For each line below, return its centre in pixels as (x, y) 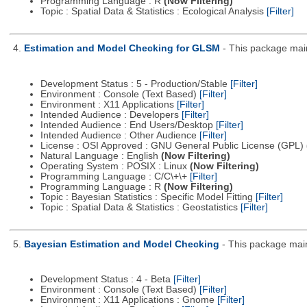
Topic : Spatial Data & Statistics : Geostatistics (140, 207)
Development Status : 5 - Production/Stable (135, 84)
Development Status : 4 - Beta (107, 280)
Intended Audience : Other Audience (120, 135)
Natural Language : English (100, 156)
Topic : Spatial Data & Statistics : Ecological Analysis (153, 12)
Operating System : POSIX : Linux (115, 166)
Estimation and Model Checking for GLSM (122, 49)
